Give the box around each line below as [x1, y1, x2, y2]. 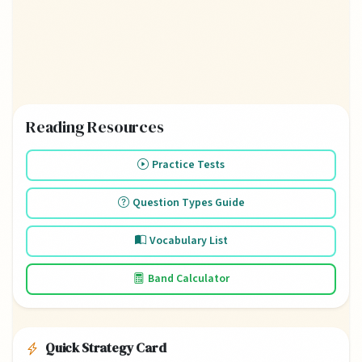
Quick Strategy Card [44, 338, 166, 356]
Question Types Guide [132, 194, 245, 211]
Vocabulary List [149, 232, 228, 249]
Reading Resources [26, 115, 164, 138]
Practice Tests [152, 156, 225, 173]
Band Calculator [147, 270, 229, 287]
